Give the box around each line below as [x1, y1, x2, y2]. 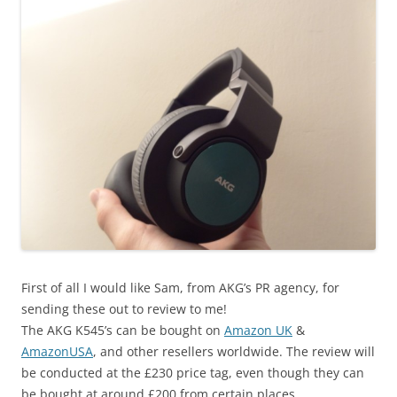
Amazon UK [224, 322, 292, 339]
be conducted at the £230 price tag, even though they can [21, 364, 364, 382]
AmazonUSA [21, 343, 93, 361]
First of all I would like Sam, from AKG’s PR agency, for [21, 279, 339, 297]
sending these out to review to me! [21, 300, 227, 318]
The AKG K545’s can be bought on [21, 322, 224, 339]
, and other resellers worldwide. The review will [93, 343, 375, 361]
